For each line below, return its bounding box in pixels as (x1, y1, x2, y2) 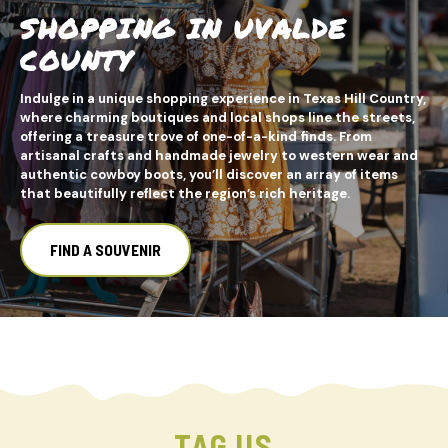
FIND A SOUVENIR (50, 239, 161, 259)
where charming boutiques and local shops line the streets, (20, 108, 415, 126)
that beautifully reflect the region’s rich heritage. (20, 184, 350, 202)
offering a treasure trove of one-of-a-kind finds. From (20, 127, 372, 145)
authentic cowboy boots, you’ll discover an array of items (20, 165, 398, 183)
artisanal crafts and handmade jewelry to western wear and (20, 146, 418, 164)
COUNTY (20, 40, 133, 80)
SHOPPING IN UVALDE (20, 8, 348, 48)
